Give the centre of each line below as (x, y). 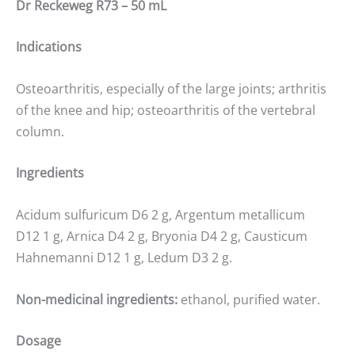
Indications (49, 47)
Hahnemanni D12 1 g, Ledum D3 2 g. (124, 257)
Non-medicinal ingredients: (97, 299)
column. (40, 131)
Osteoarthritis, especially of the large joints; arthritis (171, 88)
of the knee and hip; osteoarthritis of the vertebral (166, 110)
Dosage (38, 341)
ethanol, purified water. (249, 299)
